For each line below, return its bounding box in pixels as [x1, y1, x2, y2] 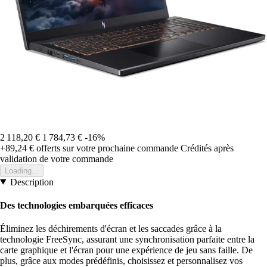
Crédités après [181, 142, 234, 153]
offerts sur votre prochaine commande [34, 142, 178, 153]
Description [10, 176, 54, 187]
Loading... [5, 166, 39, 175]
